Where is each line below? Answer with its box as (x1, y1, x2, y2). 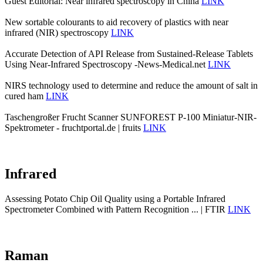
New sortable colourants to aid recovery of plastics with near (5, 17, 228, 28)
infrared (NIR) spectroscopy (5, 28, 111, 38)
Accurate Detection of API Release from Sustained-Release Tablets (5, 49, 253, 59)
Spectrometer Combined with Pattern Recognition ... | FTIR (5, 204, 228, 214)
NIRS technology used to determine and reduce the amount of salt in (5, 80, 258, 91)
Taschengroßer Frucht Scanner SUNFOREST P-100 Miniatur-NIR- (5, 112, 257, 123)
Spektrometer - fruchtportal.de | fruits (5, 123, 143, 133)
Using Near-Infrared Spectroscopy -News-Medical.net (5, 59, 208, 70)
